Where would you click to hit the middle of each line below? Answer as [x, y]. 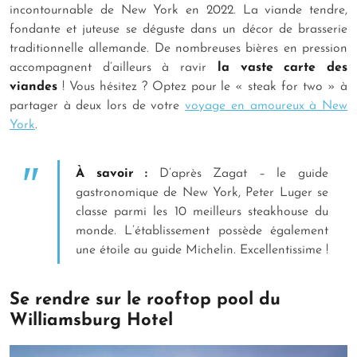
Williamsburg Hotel [91, 321]
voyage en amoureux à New [267, 106]
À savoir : [112, 174]
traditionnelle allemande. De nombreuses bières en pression [178, 49]
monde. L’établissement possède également [202, 231]
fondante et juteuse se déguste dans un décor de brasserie [178, 30]
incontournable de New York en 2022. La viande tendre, [178, 11]
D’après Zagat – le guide [238, 174]
